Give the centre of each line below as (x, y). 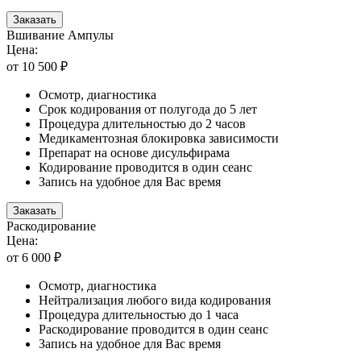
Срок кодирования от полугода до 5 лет (148, 109)
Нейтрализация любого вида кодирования (155, 300)
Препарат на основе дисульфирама (134, 152)
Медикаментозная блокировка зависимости (159, 138)
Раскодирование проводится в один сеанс (154, 329)
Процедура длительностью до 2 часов (142, 123)
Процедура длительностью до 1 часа (139, 314)
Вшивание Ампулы (60, 35)
